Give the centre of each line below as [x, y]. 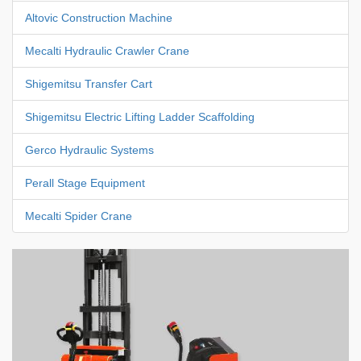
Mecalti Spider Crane [79, 216]
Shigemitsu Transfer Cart [89, 84]
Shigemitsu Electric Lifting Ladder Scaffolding [140, 117]
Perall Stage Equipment [85, 183]
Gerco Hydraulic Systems [89, 150]
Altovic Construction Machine [99, 18]
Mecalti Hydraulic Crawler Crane [107, 51]
